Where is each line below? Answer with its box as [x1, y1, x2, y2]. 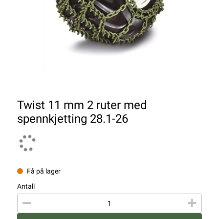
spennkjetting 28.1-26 [17, 112, 128, 126]
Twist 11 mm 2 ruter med [17, 98, 147, 112]
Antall [17, 182, 35, 191]
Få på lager [27, 167, 61, 175]
